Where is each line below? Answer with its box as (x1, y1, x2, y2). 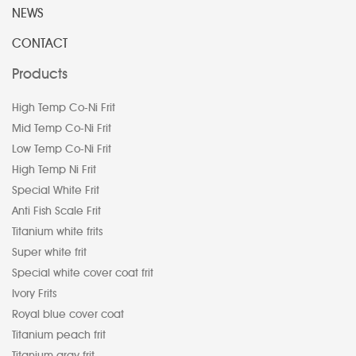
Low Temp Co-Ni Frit (12, 142, 111, 157)
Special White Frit (12, 184, 99, 198)
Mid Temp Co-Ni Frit (12, 122, 111, 136)
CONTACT (12, 36, 68, 52)
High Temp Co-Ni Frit (12, 101, 115, 115)
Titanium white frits (12, 225, 103, 239)
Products (12, 65, 68, 83)
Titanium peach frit (12, 328, 106, 342)
